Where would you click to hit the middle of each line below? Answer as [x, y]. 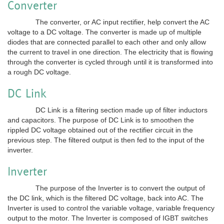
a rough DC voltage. [39, 72]
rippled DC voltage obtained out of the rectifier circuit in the [100, 130]
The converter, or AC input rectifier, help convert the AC [108, 22]
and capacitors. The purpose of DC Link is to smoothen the [101, 120]
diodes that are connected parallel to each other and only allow [107, 42]
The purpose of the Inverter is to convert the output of [106, 188]
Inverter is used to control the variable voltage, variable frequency [111, 208]
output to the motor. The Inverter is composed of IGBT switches [108, 218]
